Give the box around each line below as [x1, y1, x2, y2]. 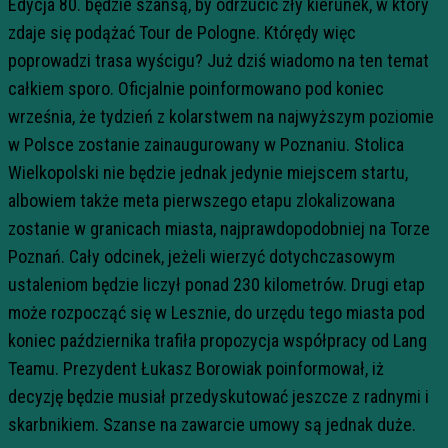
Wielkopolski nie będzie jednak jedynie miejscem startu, [8, 162, 408, 183]
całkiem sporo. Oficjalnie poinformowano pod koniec [8, 78, 384, 99]
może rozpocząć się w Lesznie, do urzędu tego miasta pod [8, 302, 425, 323]
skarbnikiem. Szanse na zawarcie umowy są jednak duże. [8, 414, 416, 435]
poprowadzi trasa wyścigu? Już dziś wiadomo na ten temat [8, 50, 429, 71]
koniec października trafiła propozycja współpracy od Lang [8, 330, 427, 351]
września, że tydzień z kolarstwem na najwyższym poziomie [8, 106, 434, 127]
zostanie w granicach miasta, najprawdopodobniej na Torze [8, 218, 430, 239]
